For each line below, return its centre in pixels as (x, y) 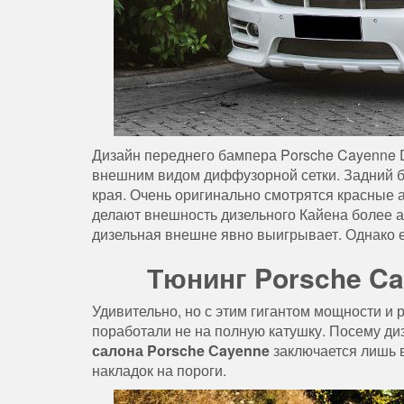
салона (118, 351)
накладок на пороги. (159, 371)
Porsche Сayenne (208, 351)
